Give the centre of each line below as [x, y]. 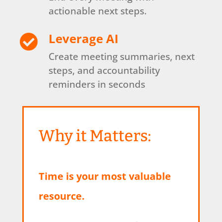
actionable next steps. [98, 11]
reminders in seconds [97, 84]
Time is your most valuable [105, 176]
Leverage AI [84, 38]
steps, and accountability [105, 70]
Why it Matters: [95, 136]
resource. [61, 196]
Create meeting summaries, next [122, 56]
